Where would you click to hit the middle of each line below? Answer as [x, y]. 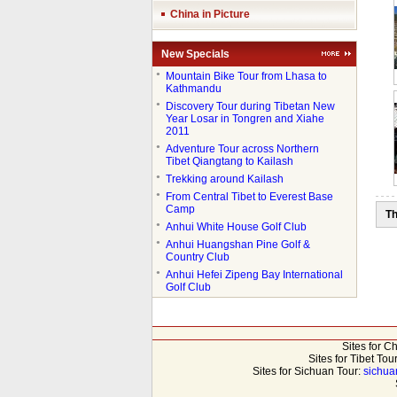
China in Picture [210, 14]
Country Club [197, 257]
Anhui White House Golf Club [236, 227]
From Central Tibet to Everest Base [249, 197]
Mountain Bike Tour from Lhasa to [246, 76]
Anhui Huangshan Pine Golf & [237, 245]
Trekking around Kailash [224, 179]
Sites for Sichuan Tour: [308, 371]
